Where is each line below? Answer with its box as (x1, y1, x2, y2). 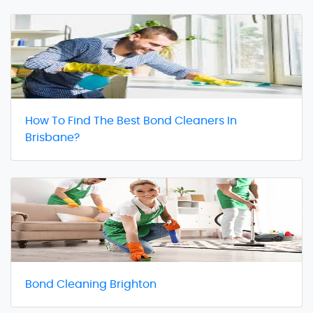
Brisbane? (25, 131, 80, 143)
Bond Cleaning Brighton (25, 278, 156, 290)
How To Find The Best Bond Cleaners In (25, 115, 237, 126)
